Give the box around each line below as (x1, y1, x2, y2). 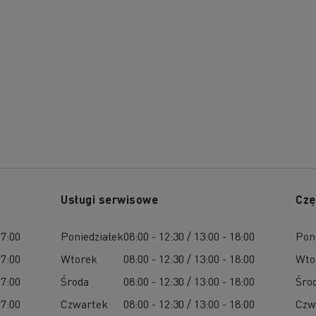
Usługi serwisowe (61, 191, 159, 207)
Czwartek (61, 296, 109, 311)
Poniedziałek (61, 228, 124, 243)
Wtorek (61, 250, 98, 266)
